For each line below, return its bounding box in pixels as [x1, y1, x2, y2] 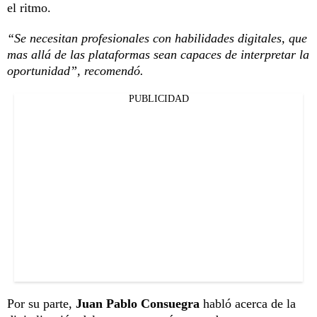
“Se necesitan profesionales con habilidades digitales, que [7, 31, 307, 46]
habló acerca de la [200, 296, 296, 311]
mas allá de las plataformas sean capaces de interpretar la [7, 47, 309, 62]
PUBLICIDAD [128, 93, 189, 105]
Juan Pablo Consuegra [72, 296, 200, 311]
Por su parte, [7, 296, 72, 311]
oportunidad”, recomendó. [7, 64, 144, 79]
